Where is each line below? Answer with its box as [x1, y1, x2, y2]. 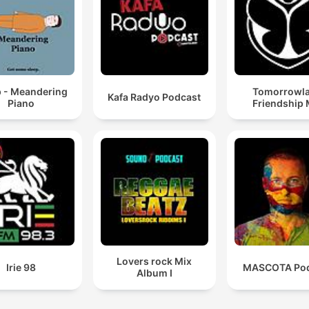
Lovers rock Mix [117, 255, 192, 268]
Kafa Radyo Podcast [108, 91, 201, 103]
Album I [136, 267, 172, 279]
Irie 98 [6, 261, 37, 273]
